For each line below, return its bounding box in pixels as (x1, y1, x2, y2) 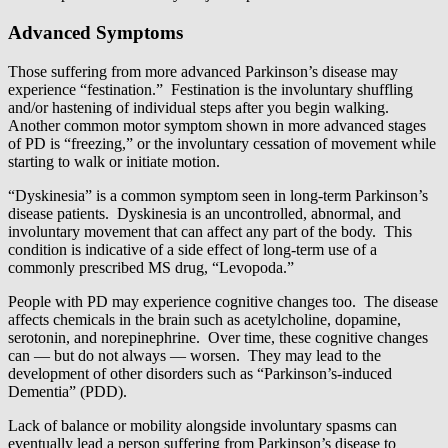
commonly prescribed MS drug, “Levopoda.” (8, 258, 294, 276)
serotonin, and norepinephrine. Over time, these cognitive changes (8, 328, 428, 346)
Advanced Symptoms (8, 21, 183, 43)
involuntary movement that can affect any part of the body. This (8, 222, 412, 240)
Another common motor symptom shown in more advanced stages (8, 116, 426, 134)
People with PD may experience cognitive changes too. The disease (8, 292, 438, 310)
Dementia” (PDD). (8, 382, 127, 400)
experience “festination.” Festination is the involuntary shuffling (8, 80, 413, 98)
